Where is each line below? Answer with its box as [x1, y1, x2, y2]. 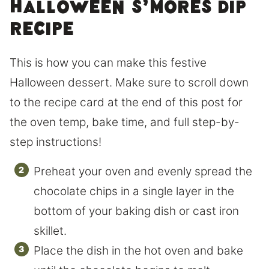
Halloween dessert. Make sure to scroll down [10, 75, 249, 89]
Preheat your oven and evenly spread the [34, 164, 252, 178]
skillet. [34, 223, 67, 238]
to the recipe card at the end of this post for [10, 95, 243, 109]
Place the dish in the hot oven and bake [34, 243, 243, 258]
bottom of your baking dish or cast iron [34, 204, 239, 218]
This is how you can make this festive [10, 55, 207, 70]
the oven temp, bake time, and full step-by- [10, 115, 240, 129]
